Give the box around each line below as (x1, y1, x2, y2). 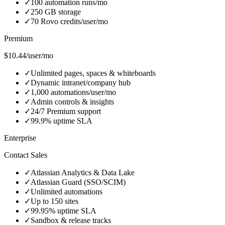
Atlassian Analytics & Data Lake (31, 168, 135, 177)
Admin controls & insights (31, 97, 114, 106)
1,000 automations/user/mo (31, 88, 116, 97)
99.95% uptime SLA (31, 206, 96, 215)
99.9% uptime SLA (31, 117, 92, 126)
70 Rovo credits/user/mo (31, 17, 108, 26)
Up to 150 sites (31, 197, 78, 206)
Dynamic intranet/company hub (31, 78, 131, 87)
